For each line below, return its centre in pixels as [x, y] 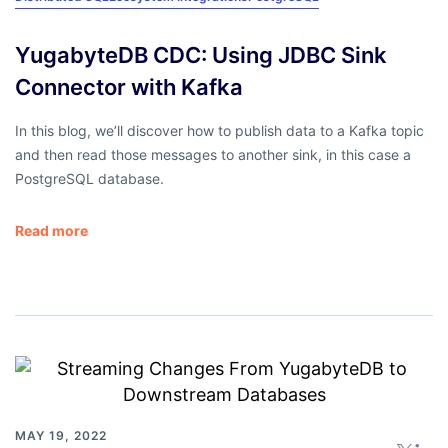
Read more [51, 230]
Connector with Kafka [129, 86]
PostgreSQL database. [89, 178]
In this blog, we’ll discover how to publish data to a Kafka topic [219, 130]
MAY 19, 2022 [61, 435]
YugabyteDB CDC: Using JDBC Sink [201, 54]
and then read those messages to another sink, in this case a [213, 154]
